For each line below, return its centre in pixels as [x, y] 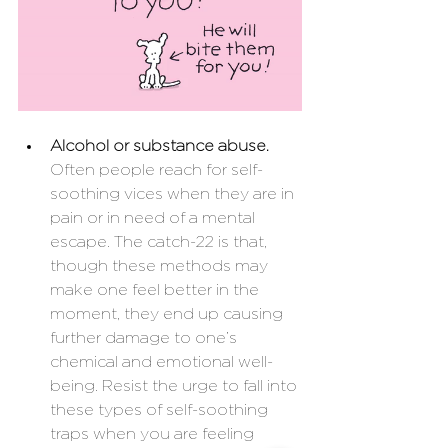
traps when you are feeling [154, 434]
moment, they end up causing [168, 314]
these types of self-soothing [161, 410]
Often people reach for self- [156, 170]
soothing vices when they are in [174, 194]
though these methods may [161, 266]
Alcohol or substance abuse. [161, 146]
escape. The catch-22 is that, [160, 242]
